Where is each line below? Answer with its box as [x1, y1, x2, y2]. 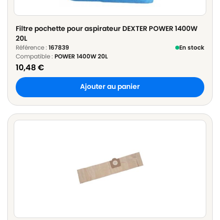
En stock [179, 43, 204, 52]
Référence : [16, 43, 49, 52]
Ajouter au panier [80, 82, 140, 92]
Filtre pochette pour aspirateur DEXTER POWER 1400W [16, 23, 197, 33]
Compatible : [16, 52, 55, 60]
